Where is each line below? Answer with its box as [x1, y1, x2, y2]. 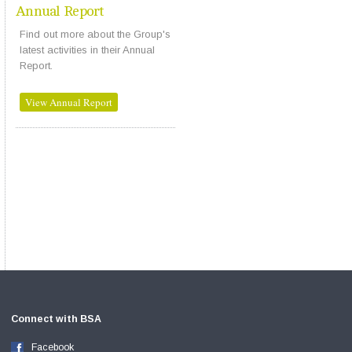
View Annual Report [24, 94, 112, 109]
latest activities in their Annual [19, 43, 155, 56]
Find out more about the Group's [19, 27, 170, 40]
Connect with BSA [10, 313, 101, 324]
